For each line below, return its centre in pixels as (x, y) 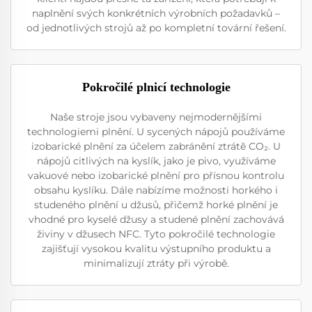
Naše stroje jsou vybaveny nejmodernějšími (156, 117)
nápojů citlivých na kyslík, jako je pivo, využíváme (156, 161)
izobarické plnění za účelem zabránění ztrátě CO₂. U (156, 146)
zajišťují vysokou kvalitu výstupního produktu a (156, 248)
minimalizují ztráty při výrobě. (156, 263)
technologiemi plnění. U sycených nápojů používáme (156, 131)
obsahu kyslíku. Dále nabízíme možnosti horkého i (156, 190)
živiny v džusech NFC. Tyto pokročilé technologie (156, 234)
